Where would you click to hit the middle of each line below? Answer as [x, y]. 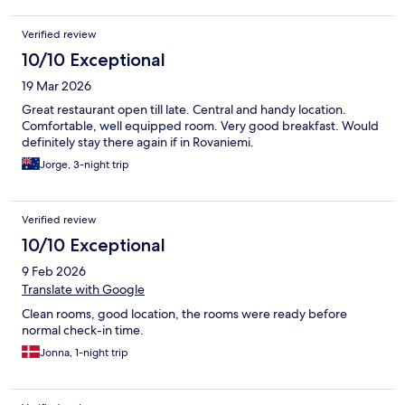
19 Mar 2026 [57, 85]
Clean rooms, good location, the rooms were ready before [184, 313]
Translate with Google [83, 289]
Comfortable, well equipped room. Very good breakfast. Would [200, 125]
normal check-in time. [83, 330]
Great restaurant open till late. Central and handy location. [184, 109]
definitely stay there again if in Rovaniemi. [138, 141]
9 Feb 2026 [54, 271]
